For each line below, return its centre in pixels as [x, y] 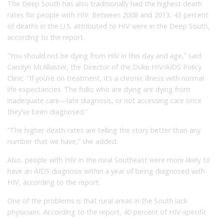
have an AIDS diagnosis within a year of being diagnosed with [106, 171]
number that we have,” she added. [63, 141]
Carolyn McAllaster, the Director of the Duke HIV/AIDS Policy [104, 67]
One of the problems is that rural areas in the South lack [97, 200]
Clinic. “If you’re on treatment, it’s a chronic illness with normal [106, 78]
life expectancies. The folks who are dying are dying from [99, 89]
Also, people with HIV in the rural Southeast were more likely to [109, 160]
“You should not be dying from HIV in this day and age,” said [104, 55]
